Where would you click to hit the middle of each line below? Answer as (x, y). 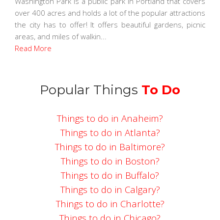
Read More (33, 48)
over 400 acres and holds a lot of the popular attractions (110, 13)
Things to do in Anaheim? (110, 118)
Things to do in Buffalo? (110, 175)
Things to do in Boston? (110, 161)
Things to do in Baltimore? (110, 147)
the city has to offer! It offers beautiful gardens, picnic (110, 25)
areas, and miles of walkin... (61, 37)
